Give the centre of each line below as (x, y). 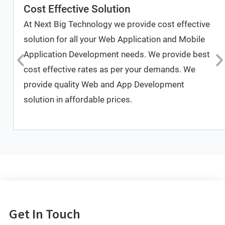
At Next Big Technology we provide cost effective (117, 24)
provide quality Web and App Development (104, 84)
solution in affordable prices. (78, 99)
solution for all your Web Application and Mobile (115, 39)
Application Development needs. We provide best (117, 54)
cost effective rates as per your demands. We (110, 69)
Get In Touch (44, 213)
